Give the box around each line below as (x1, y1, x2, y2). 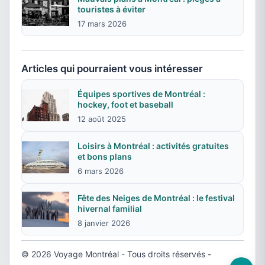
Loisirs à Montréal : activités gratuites (77, 141, 229, 151)
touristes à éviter (77, 4, 146, 14)
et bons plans (77, 151, 132, 161)
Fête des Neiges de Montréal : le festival (77, 193, 235, 203)
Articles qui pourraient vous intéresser (21, 63, 203, 75)
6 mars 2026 (77, 166, 124, 176)
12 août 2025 (77, 114, 126, 124)
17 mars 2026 (77, 19, 127, 28)
